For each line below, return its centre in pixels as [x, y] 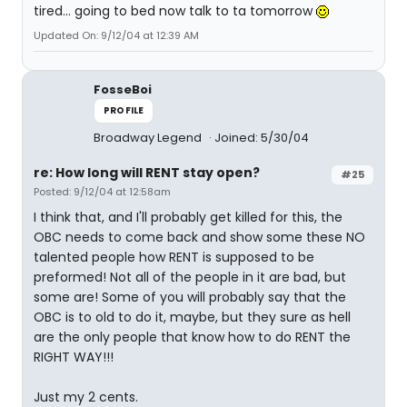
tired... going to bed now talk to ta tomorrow [175, 11]
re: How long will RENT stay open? [147, 173]
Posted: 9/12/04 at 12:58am [102, 192]
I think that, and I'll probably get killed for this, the [188, 217]
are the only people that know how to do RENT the [192, 337]
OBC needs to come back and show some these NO [199, 237]
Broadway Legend [149, 138]
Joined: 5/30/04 [262, 138]
